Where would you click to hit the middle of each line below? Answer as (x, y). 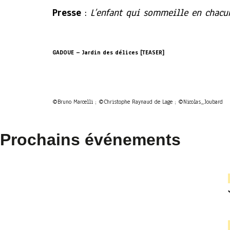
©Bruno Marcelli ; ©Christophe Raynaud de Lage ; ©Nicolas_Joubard (138, 102)
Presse (67, 13)
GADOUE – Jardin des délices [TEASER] (108, 52)
